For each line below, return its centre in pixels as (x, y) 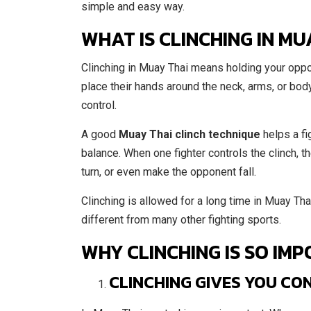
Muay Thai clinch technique (190, 134)
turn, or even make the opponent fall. (169, 172)
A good (100, 134)
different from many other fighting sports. (181, 220)
